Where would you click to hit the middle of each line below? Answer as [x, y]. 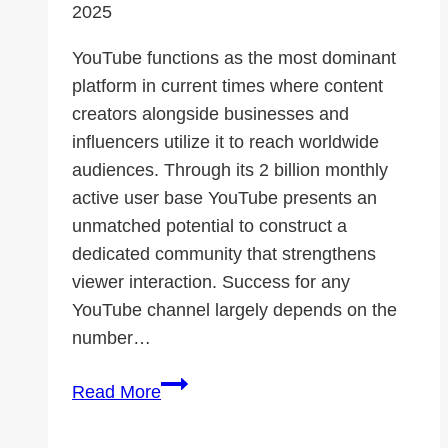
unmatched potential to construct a [209, 226]
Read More [116, 392]
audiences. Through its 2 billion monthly [230, 170]
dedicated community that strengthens [224, 254]
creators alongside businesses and [210, 114]
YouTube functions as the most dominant [234, 58]
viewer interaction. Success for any [211, 282]
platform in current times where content [227, 86]
